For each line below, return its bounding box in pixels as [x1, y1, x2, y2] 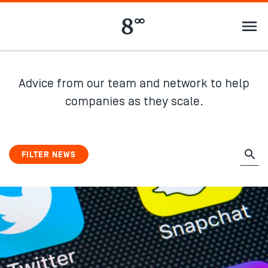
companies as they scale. [65, 95, 203, 109]
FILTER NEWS [22, 150, 76, 160]
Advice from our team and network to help [19, 77, 249, 91]
